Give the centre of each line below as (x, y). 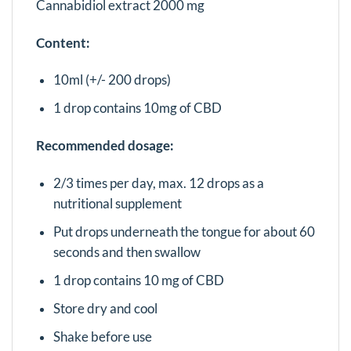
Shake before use (102, 337)
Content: (63, 43)
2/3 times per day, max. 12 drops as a (158, 183)
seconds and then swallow (127, 252)
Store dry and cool (105, 308)
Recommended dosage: (105, 146)
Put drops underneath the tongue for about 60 (184, 232)
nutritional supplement (117, 203)
